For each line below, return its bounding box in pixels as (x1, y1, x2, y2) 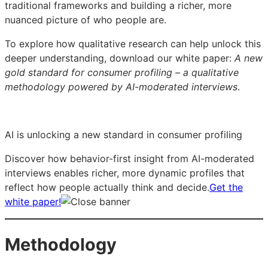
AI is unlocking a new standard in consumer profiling (5, 128, 242, 141)
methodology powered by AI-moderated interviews (5, 80, 237, 93)
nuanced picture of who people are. (5, 13, 166, 26)
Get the (209, 181, 243, 193)
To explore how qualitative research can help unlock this (5, 37, 261, 50)
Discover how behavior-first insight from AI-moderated (5, 152, 254, 165)
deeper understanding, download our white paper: (5, 51, 234, 64)
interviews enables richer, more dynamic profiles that (5, 166, 245, 179)
